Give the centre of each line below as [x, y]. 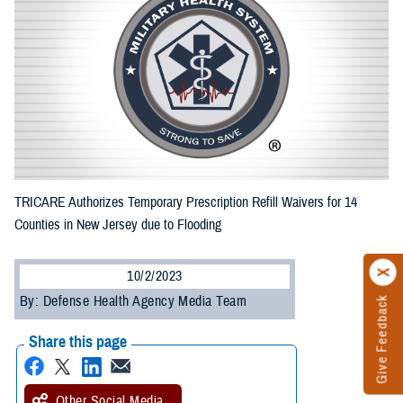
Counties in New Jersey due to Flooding [118, 225]
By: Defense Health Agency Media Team [134, 302]
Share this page [78, 342]
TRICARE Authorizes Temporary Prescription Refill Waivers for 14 [186, 203]
